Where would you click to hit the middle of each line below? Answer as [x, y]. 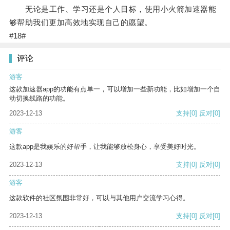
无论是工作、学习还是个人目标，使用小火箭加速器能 [113, 9]
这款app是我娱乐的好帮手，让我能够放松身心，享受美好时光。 [105, 147]
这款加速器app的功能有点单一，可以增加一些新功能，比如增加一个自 [115, 89]
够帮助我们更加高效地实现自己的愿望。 [81, 23]
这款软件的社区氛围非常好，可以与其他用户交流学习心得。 [99, 198]
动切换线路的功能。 [39, 99]
